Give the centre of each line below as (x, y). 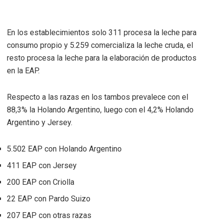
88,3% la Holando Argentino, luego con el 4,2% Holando (100, 109)
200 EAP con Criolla (41, 182)
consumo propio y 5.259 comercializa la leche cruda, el (100, 45)
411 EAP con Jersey (42, 165)
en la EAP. (23, 70)
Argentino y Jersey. (40, 122)
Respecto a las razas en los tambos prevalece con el (98, 97)
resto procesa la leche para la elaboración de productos (102, 58)
